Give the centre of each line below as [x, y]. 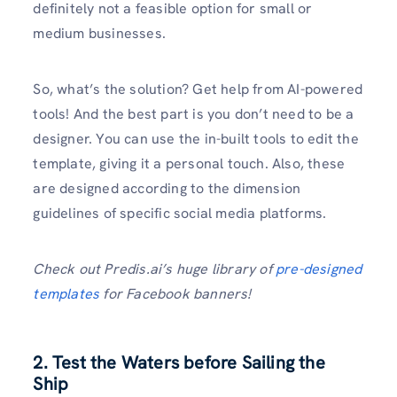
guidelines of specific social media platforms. [182, 214]
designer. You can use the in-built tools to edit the [196, 139]
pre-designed [319, 269]
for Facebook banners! [175, 294]
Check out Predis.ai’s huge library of [154, 269]
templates [66, 294]
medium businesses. [101, 34]
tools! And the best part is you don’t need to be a [194, 114]
